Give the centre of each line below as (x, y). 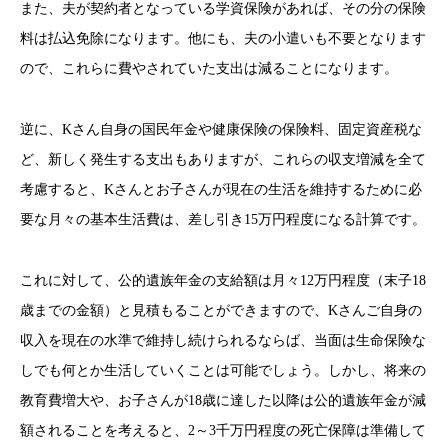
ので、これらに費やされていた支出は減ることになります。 (209, 69)
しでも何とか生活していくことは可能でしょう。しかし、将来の (223, 370)
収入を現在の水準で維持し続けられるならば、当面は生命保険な (223, 340)
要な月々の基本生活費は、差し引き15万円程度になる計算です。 (223, 220)
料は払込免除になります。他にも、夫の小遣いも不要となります (223, 39)
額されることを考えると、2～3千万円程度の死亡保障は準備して (223, 430)
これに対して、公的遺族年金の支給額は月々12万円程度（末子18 (223, 280)
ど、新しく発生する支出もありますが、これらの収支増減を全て (223, 160)
